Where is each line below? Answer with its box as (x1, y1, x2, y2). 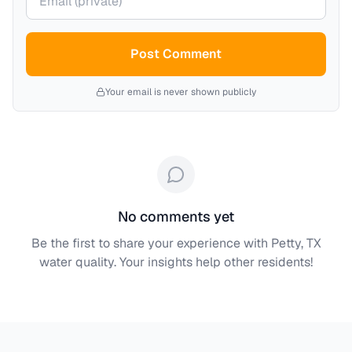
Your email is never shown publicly (105, 86, 256, 98)
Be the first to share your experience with (31, 235, 271, 251)
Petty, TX (270, 235, 321, 251)
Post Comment (130, 46, 222, 62)
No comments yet (118, 207, 234, 225)
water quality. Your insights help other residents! (39, 254, 313, 270)
